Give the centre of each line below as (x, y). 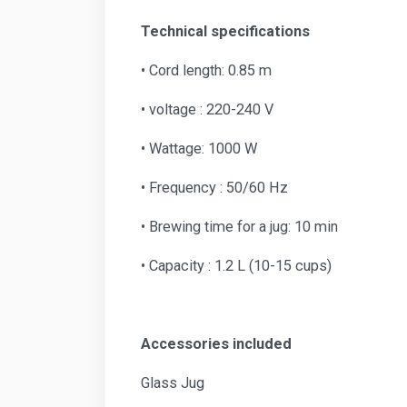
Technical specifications (225, 31)
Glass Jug (173, 382)
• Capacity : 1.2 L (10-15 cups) (236, 265)
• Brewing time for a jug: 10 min (239, 226)
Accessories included (216, 343)
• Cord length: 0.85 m (206, 70)
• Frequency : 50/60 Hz (214, 187)
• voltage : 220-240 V (207, 109)
